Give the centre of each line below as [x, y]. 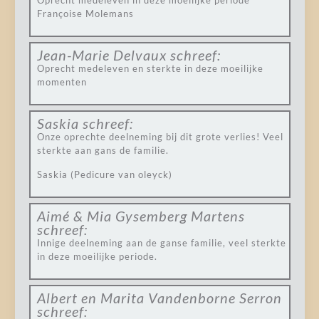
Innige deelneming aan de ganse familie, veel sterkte [161, 243]
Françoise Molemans [85, 14]
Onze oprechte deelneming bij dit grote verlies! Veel [160, 137]
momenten [62, 82]
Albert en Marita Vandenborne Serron [159, 298]
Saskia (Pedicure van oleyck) [104, 174]
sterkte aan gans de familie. [103, 150]
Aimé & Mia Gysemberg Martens [141, 216]
